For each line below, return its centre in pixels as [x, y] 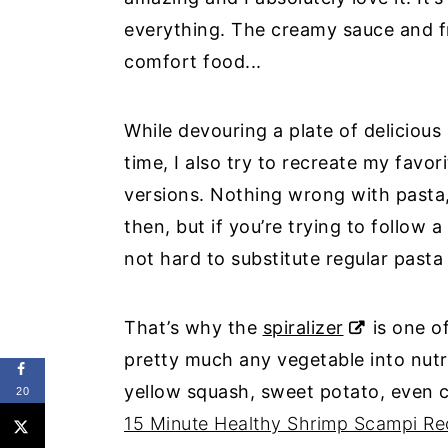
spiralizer [303, 327]
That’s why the [193, 327]
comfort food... [193, 61]
